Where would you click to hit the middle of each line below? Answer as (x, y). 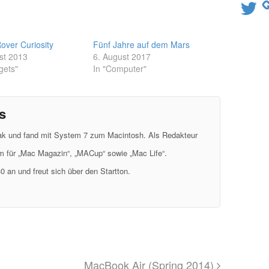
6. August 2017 (122, 56)
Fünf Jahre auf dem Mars (142, 44)
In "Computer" (120, 68)
